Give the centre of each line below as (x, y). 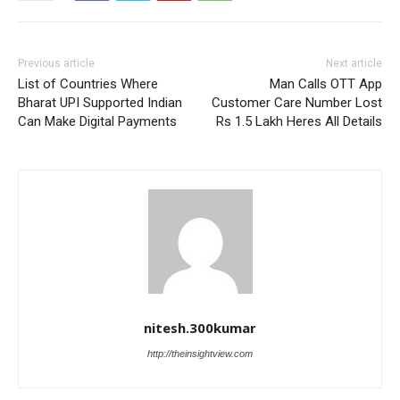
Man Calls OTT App (325, 84)
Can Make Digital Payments (97, 122)
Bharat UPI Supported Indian (100, 103)
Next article (354, 64)
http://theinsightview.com (200, 354)
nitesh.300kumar (200, 328)
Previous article (56, 64)
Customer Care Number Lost (296, 103)
